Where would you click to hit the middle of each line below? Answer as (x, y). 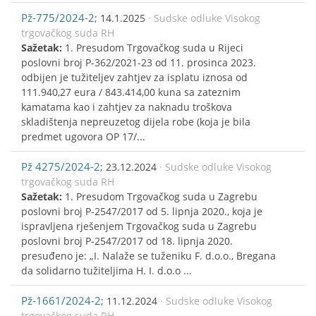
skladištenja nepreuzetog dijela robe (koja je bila (136, 121)
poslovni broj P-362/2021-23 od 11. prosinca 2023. (139, 62)
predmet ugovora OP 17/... (83, 136)
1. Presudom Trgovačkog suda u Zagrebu (161, 196)
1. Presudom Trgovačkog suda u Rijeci (154, 47)
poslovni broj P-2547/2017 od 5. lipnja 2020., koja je (142, 211)
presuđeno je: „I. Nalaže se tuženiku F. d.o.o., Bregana (148, 255)
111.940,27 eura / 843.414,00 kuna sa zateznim (131, 92)
